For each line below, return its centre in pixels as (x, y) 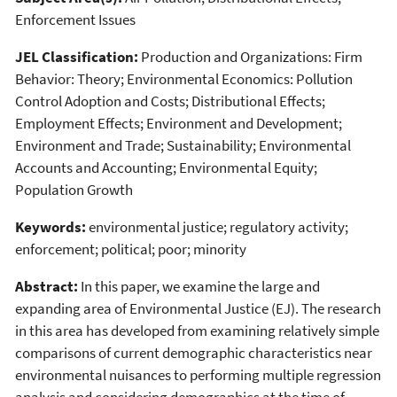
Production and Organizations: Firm (250, 56)
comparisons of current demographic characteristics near (194, 352)
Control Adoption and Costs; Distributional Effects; (170, 101)
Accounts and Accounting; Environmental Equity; (166, 167)
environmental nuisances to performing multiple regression (198, 374)
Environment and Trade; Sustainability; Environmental (183, 145)
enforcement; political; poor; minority (131, 249)
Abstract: (47, 286)
